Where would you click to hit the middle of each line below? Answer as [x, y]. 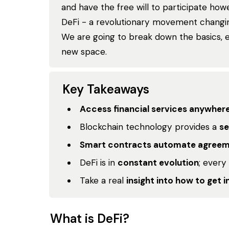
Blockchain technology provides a [150, 127]
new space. [84, 52]
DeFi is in [99, 163]
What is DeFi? [90, 219]
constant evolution [158, 163]
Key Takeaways [106, 89]
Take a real [103, 180]
